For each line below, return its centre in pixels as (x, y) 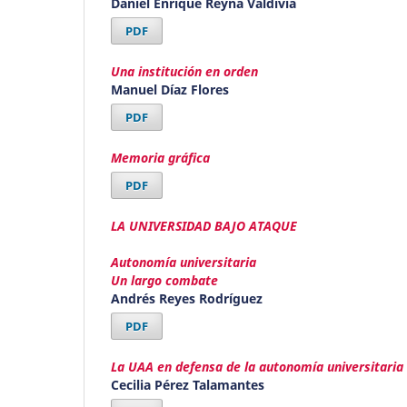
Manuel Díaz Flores (170, 90)
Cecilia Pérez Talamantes (188, 384)
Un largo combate (164, 281)
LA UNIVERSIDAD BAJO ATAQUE (204, 226)
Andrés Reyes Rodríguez (187, 299)
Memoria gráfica (160, 158)
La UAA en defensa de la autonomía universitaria (257, 366)
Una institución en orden (184, 72)
